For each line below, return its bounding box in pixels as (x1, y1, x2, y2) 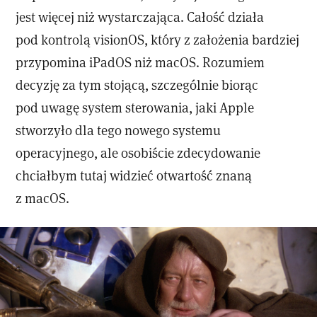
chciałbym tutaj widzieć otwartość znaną (16, 166, 253, 184)
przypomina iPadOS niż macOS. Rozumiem (16, 52, 265, 71)
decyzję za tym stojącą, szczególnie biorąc (16, 75, 259, 93)
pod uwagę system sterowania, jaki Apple (16, 98, 255, 116)
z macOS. (16, 188, 70, 207)
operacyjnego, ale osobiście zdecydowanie (16, 143, 261, 161)
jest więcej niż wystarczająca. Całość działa (16, 7, 265, 25)
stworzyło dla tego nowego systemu (16, 120, 221, 139)
